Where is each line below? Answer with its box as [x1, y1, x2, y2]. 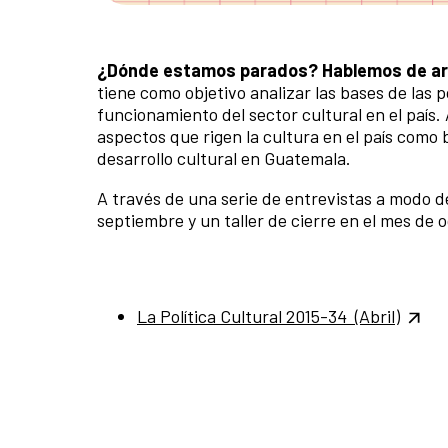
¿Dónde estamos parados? [97, 58, 318, 81]
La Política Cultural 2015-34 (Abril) [137, 304, 400, 327]
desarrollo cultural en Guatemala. [97, 146, 351, 169]
